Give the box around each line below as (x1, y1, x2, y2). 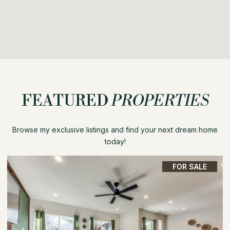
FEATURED (21, 91, 111, 111)
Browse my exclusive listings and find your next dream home (12, 125, 218, 135)
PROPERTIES (111, 91, 209, 111)
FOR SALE (172, 162, 207, 171)
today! (104, 137, 126, 146)
